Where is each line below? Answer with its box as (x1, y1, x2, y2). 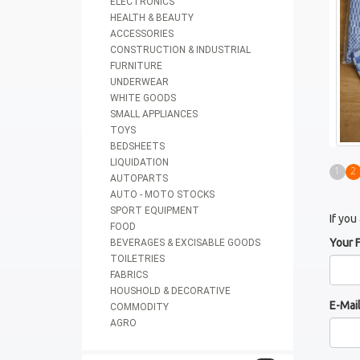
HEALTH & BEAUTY (110, 12, 194, 23)
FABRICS (110, 269, 148, 280)
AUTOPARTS (110, 173, 168, 184)
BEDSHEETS (110, 141, 165, 152)
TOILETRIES (110, 253, 165, 264)
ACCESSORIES (110, 28, 174, 39)
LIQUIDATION (110, 157, 169, 168)
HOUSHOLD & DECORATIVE (110, 285, 231, 297)
